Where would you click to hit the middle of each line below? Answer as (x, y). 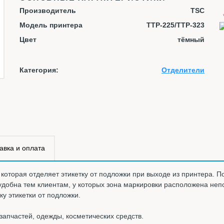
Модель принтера (51, 25)
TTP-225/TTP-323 (175, 25)
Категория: (39, 70)
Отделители (183, 70)
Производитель (48, 10)
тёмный (191, 39)
